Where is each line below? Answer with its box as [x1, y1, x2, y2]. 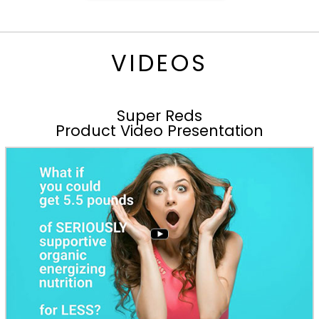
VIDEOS [111, 47, 208, 80]
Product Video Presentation [56, 120, 263, 142]
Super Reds [117, 105, 202, 127]
